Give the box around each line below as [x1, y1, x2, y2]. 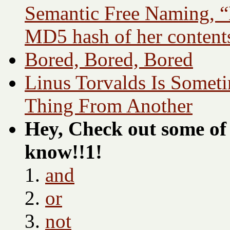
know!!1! [25, 141, 102, 163]
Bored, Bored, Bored [25, 48, 193, 71]
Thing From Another [25, 94, 193, 117]
